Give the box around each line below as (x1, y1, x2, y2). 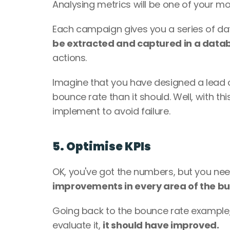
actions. (52, 51, 89, 64)
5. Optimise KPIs (52, 139, 153, 155)
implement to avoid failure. (52, 105, 172, 118)
